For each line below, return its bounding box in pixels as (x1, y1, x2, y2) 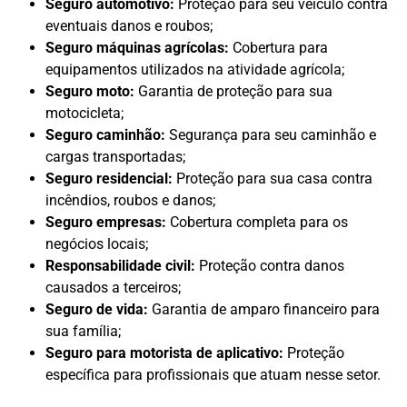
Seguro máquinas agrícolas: (45, 39, 229, 57)
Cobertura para (229, 39, 328, 57)
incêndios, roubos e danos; (45, 192, 215, 210)
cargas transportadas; (45, 148, 185, 166)
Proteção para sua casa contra (173, 170, 372, 188)
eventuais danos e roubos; (45, 17, 213, 35)
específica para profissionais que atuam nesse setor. (45, 366, 381, 384)
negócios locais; (45, 235, 148, 253)
